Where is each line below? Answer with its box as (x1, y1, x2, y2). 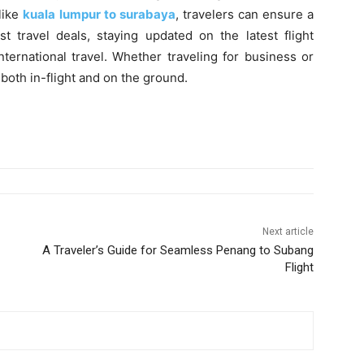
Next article (262, 225, 314, 237)
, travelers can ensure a (175, 6, 314, 22)
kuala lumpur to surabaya (23, 6, 175, 22)
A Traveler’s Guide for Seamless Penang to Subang (41, 242, 314, 258)
